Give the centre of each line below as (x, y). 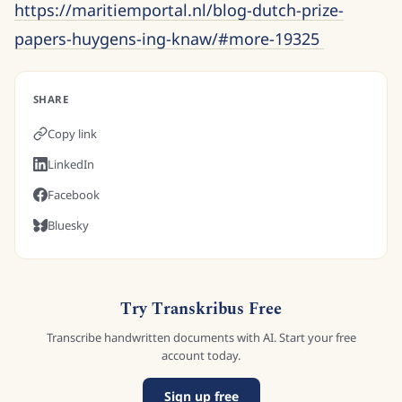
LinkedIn (71, 164)
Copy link (72, 134)
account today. (201, 355)
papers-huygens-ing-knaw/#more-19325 (169, 39)
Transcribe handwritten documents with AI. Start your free (201, 337)
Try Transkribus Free (201, 309)
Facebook (74, 195)
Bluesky (68, 225)
